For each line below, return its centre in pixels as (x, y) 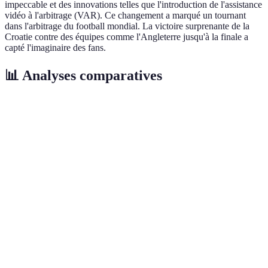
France (130, 130)
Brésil (171, 130)
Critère (27, 124)
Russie (211, 130)
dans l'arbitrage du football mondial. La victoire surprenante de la (127, 26)
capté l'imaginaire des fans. (55, 47)
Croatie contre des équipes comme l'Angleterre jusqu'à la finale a (127, 36)
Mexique (85, 130)
